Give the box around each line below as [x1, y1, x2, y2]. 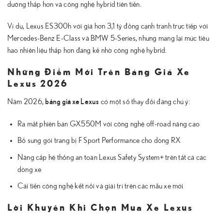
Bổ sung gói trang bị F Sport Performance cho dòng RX [17, 137, 181, 145]
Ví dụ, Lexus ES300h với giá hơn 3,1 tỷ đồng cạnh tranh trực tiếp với [7, 22, 208, 31]
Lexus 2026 [7, 79, 68, 89]
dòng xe [17, 165, 42, 173]
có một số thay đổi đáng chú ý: [99, 97, 190, 106]
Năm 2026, [7, 97, 46, 106]
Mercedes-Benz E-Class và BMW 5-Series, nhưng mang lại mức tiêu [7, 34, 209, 43]
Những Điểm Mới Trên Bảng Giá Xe [7, 68, 191, 77]
